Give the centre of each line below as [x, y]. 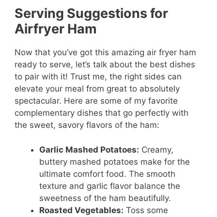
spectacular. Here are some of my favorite [96, 101]
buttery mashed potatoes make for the [115, 162]
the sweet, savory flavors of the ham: [87, 125]
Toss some [146, 210]
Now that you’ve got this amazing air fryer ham [105, 53]
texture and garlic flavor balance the [110, 186]
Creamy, [156, 149]
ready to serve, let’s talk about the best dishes [105, 65]
